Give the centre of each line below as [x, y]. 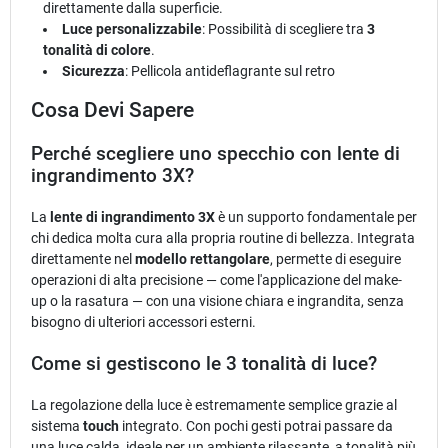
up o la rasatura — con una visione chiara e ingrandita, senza [217, 300]
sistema [57, 425]
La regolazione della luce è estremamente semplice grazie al [214, 404]
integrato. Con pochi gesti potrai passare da [256, 425]
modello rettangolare [202, 258]
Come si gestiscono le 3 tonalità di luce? [204, 363]
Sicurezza [94, 70]
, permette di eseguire [335, 258]
